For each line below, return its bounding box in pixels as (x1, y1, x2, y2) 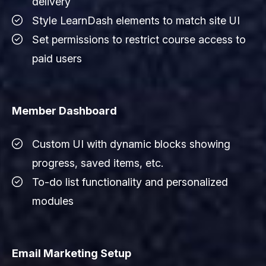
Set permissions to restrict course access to (32, 33, 246, 46)
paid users (32, 52, 82, 65)
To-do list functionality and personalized (32, 175, 228, 188)
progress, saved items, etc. (32, 156, 163, 169)
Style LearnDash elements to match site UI (32, 14, 240, 27)
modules (32, 194, 74, 207)
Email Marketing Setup (12, 246, 131, 259)
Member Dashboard (12, 104, 117, 117)
